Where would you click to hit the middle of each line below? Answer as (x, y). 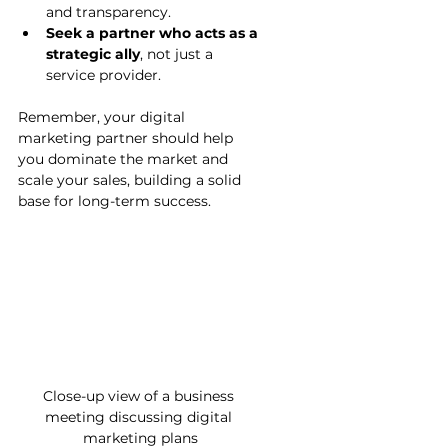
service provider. (103, 75)
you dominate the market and (125, 159)
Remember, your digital (103, 117)
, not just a (178, 54)
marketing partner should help (127, 138)
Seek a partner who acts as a (154, 33)
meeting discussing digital (140, 417)
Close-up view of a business (140, 396)
